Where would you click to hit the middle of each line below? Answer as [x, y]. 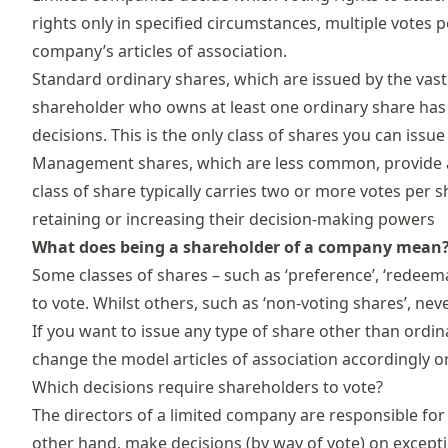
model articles [174, 358]
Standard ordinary [103, 78]
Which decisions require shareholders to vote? [207, 386]
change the [76, 358]
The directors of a [101, 414]
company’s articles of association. [159, 50]
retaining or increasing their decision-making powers [233, 218]
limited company [233, 414]
